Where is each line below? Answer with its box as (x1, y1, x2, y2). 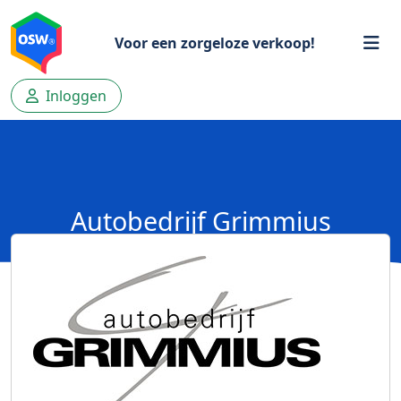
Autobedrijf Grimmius (70, 203, 331, 238)
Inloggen (42, 86, 107, 106)
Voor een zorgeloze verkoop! (114, 33, 315, 53)
